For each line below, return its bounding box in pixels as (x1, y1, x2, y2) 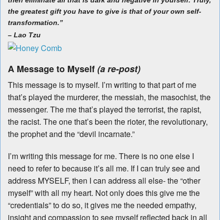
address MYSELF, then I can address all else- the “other (8, 175, 200, 187)
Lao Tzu (12, 31, 41, 39)
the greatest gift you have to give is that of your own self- (8, 7, 201, 16)
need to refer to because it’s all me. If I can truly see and (8, 163, 200, 174)
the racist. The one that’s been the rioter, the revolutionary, (8, 116, 208, 128)
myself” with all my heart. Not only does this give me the (8, 187, 200, 199)
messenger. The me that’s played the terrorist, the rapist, (8, 104, 201, 115)
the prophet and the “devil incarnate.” (8, 128, 135, 140)
